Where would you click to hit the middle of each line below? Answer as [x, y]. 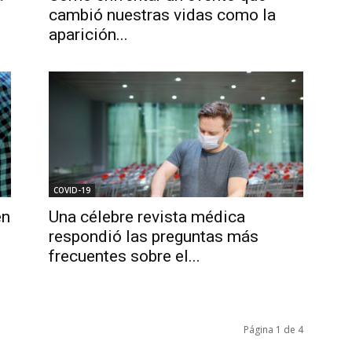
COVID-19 [72, 190]
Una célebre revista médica [147, 217]
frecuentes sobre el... [125, 256]
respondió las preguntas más [154, 236]
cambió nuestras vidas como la [162, 15]
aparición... [88, 35]
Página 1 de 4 [273, 330]
